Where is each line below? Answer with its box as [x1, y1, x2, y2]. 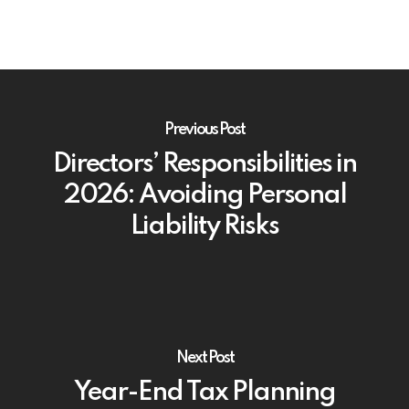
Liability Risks [131, 213, 278, 240]
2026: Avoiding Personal [63, 182, 346, 209]
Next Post [175, 349, 234, 366]
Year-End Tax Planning [74, 379, 335, 406]
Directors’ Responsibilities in [53, 151, 356, 178]
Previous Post [164, 121, 245, 138]
